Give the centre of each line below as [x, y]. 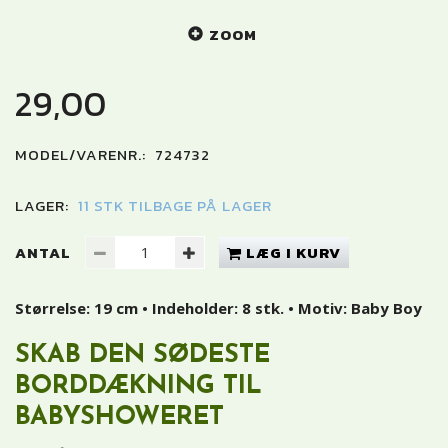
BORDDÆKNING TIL [138, 386]
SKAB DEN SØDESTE [142, 355]
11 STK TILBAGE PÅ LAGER [175, 205]
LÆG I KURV [293, 252]
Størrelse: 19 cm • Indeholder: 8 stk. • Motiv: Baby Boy [218, 307]
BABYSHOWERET [119, 417]
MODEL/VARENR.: [82, 154]
